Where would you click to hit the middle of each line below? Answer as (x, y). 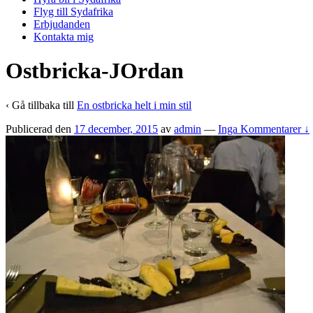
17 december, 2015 (116, 129)
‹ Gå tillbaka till (41, 105)
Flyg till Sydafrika (73, 12)
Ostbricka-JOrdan (95, 71)
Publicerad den (40, 129)
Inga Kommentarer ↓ (264, 129)
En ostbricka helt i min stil (134, 105)
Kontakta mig (64, 37)
